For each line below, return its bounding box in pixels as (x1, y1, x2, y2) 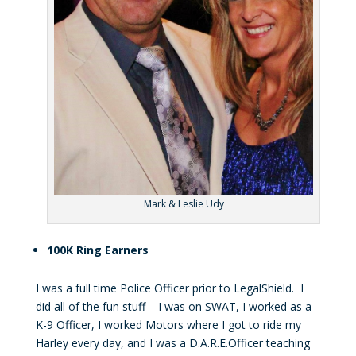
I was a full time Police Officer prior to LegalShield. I (35, 281, 304, 296)
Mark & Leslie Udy (143, 197, 224, 211)
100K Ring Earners (46, 242, 149, 258)
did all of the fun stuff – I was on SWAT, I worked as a (35, 299, 311, 315)
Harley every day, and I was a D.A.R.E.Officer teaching (35, 335, 310, 351)
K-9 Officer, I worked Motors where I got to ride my (35, 317, 301, 333)
